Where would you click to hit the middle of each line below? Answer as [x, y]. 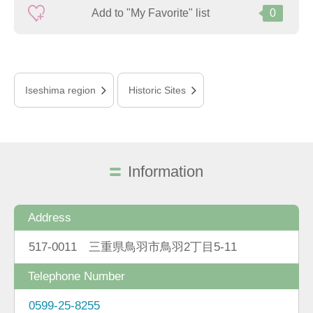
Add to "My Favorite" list [150, 13]
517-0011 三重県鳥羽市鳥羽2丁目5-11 [133, 247]
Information [166, 172]
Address [50, 218]
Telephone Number [77, 276]
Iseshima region [60, 90]
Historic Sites [157, 90]
